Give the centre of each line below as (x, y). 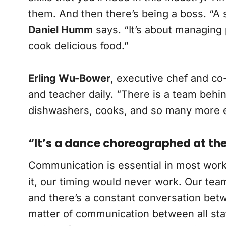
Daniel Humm (60, 30)
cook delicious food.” (78, 46)
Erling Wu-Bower (69, 78)
